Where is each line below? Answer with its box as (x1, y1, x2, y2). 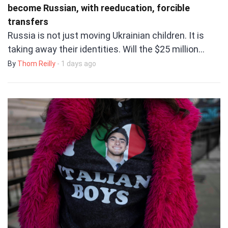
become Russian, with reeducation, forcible (8, 3, 190, 13)
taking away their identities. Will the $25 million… (8, 44, 205, 54)
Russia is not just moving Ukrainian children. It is (8, 30, 204, 41)
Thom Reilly (17, 60, 55, 68)
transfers (8, 16, 48, 27)
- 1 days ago (57, 60, 96, 68)
